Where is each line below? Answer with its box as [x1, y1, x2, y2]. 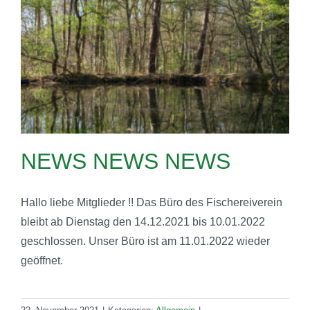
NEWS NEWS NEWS [21, 148, 230, 174]
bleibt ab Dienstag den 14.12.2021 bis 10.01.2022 [21, 215, 265, 228]
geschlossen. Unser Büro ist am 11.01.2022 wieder [21, 235, 270, 247]
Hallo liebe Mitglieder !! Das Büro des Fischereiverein [21, 196, 282, 208]
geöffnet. [21, 254, 63, 266]
